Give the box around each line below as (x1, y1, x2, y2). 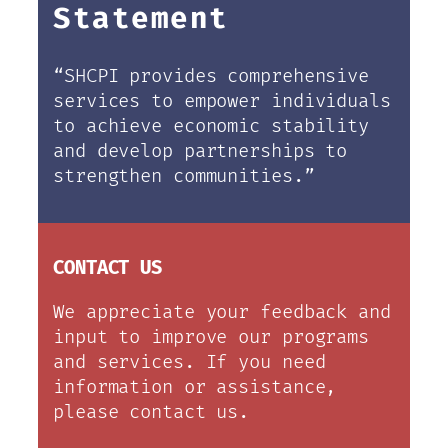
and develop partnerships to (53, 140, 348, 164)
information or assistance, (53, 375, 337, 399)
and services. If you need (53, 350, 326, 374)
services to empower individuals (53, 90, 391, 114)
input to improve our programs (53, 325, 370, 349)
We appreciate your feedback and (53, 300, 391, 324)
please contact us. (53, 400, 250, 424)
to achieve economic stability (53, 115, 370, 139)
